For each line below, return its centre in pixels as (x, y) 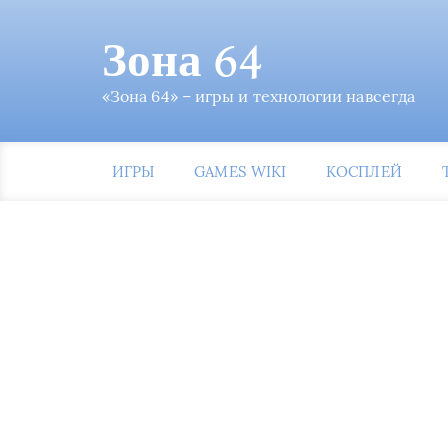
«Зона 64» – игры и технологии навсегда (259, 96)
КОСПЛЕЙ (364, 171)
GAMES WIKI (240, 171)
